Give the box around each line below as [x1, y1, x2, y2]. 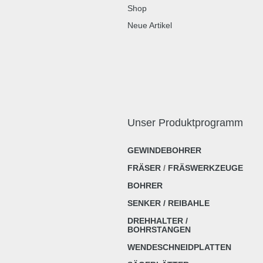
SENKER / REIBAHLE [127, 198, 210, 208]
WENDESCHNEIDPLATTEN [127, 242, 231, 252]
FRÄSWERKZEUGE [168, 163, 243, 173]
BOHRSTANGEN [127, 225, 191, 234]
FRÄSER [127, 163, 161, 173]
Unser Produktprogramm [127, 117, 243, 129]
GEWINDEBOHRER [127, 146, 201, 155]
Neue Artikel [127, 21, 172, 30]
